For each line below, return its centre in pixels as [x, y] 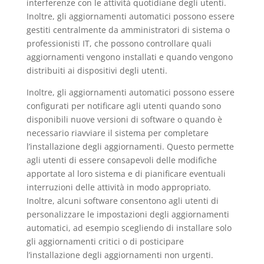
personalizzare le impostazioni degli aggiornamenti [128, 214]
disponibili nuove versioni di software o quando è [124, 119]
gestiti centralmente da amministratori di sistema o [128, 29]
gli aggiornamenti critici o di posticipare [105, 241]
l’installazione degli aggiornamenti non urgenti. [120, 255]
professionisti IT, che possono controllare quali [119, 43]
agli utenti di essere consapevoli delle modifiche [121, 160]
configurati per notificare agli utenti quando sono [123, 105]
